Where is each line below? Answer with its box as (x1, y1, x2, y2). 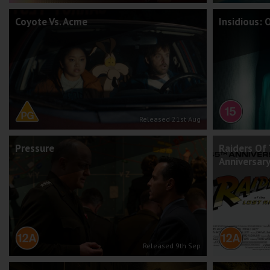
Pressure (15, 142, 54, 155)
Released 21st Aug (139, 115, 201, 124)
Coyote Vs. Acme (15, 15, 87, 28)
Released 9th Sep (142, 241, 201, 250)
